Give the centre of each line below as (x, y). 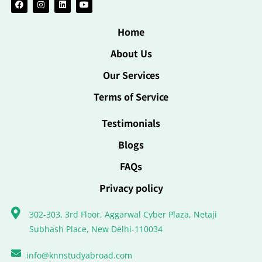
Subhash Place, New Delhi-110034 (96, 229)
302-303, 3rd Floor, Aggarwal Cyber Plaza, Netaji (123, 214)
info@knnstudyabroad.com (80, 255)
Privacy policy (131, 187)
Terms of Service (131, 96)
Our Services (131, 75)
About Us (131, 53)
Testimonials (131, 123)
